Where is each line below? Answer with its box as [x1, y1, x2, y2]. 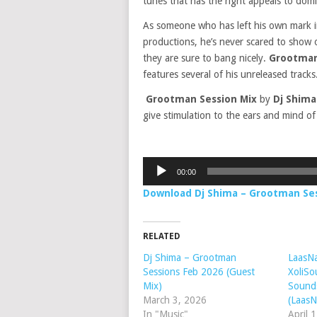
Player [142, 175, 169, 186]
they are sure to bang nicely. [143, 52, 269, 64]
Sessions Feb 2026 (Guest [143, 266, 255, 277]
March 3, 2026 [143, 294, 207, 306]
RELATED [143, 231, 180, 241]
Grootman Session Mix [143, 93, 257, 105]
